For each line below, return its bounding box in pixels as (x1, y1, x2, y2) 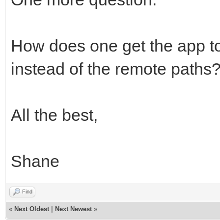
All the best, (11, 105, 98, 124)
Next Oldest (14, 205, 49, 213)
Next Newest (55, 205, 92, 213)
